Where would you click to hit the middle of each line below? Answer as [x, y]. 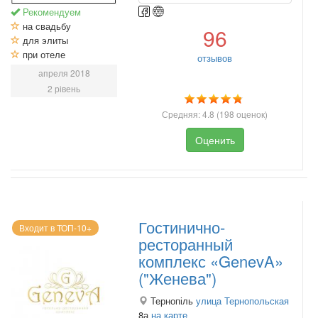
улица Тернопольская [242, 301]
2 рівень [64, 88]
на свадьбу [45, 26]
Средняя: [182, 114]
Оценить [215, 139]
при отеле [43, 54]
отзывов [215, 57]
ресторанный [186, 244]
